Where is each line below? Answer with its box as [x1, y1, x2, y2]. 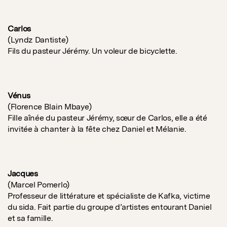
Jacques [8, 169, 38, 179]
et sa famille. [8, 213, 53, 223]
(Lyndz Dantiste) [8, 35, 68, 45]
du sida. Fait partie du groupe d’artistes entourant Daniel [8, 202, 212, 212]
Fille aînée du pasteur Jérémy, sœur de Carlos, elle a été [8, 113, 207, 123]
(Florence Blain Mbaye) [8, 102, 92, 112]
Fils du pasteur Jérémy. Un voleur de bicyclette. [8, 46, 177, 56]
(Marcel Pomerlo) [8, 180, 69, 190]
